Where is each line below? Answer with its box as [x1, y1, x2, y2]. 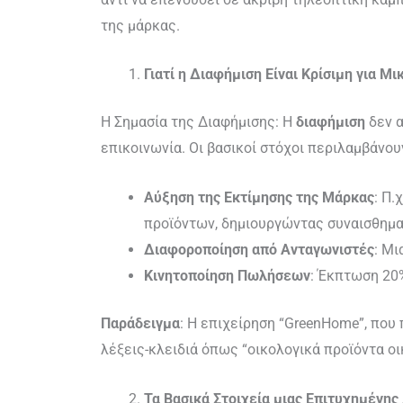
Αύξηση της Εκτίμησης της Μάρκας [144, 188, 374, 206]
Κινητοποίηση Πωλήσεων [144, 266, 310, 284]
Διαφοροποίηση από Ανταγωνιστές [144, 240, 374, 258]
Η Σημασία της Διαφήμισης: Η [101, 113, 296, 131]
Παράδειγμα [101, 314, 180, 332]
